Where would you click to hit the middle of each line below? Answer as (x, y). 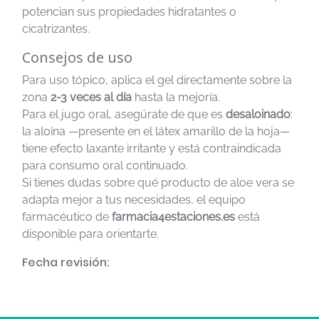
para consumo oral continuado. (105, 166)
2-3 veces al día (91, 97)
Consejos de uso (77, 57)
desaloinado (258, 114)
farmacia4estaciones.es (173, 217)
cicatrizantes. (56, 29)
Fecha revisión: (66, 262)
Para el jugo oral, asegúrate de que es (124, 114)
